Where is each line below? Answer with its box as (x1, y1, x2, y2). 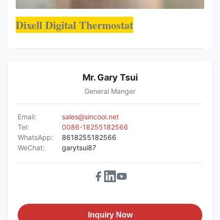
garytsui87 (62, 143, 96, 152)
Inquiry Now (87, 211, 133, 219)
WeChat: (18, 143, 45, 152)
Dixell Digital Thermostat (16, 17, 133, 33)
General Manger (84, 87, 136, 95)
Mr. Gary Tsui (82, 72, 138, 82)
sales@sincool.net (62, 112, 119, 121)
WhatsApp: (18, 133, 53, 141)
